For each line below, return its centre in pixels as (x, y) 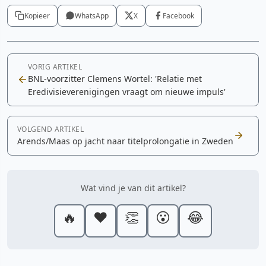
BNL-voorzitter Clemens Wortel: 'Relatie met (115, 78)
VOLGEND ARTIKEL (51, 129)
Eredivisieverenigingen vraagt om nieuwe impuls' (127, 91)
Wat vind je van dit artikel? (133, 188)
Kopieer (37, 15)
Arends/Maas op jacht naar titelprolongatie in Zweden (125, 141)
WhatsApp (92, 15)
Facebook (178, 15)
